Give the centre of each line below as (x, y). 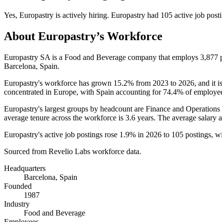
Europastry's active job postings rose (62, 134)
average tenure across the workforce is (65, 117)
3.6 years (139, 117)
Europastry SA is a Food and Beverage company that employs (102, 57)
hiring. (99, 15)
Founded (18, 186)
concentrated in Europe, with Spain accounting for (83, 92)
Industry (17, 204)
